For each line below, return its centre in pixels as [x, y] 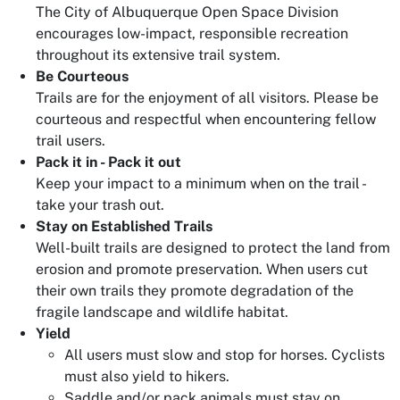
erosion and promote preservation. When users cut [202, 269]
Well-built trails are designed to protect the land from [213, 248]
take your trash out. [100, 205]
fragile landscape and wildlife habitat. [162, 312]
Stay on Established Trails [124, 226]
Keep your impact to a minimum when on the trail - [200, 183]
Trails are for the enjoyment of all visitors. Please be [207, 98]
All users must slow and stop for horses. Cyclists [225, 355]
